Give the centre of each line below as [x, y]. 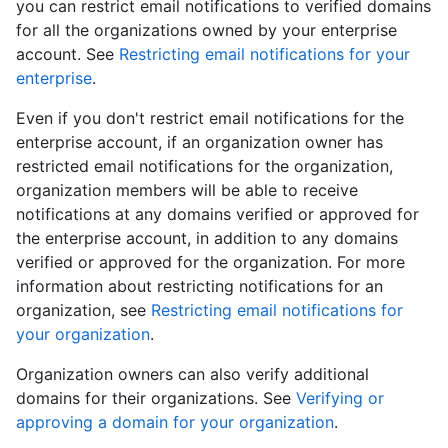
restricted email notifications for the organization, [204, 166]
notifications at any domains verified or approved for [217, 214]
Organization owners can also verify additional [192, 374]
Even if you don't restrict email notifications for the [210, 118]
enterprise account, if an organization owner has [199, 142]
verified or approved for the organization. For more [210, 262]
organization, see [83, 310]
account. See [67, 54]
